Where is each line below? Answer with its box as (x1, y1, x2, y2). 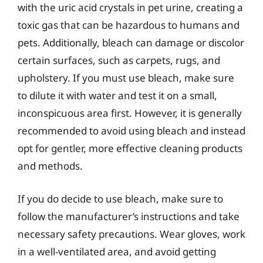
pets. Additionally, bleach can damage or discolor (18, 36, 244, 49)
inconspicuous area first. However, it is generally (18, 106, 242, 120)
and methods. (18, 159, 83, 173)
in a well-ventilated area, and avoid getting (18, 244, 216, 258)
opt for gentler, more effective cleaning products (18, 141, 242, 155)
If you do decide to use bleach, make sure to (18, 191, 223, 205)
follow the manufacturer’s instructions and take (18, 209, 240, 223)
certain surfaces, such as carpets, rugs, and (18, 53, 220, 67)
